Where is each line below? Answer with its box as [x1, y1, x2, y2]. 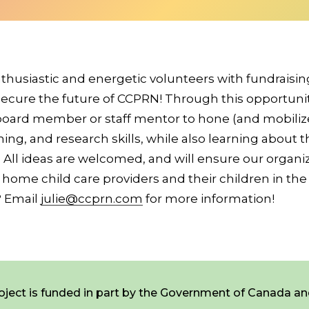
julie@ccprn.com [41, 192, 143, 206]
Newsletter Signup [100, 219, 204, 232]
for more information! [143, 192, 275, 206]
